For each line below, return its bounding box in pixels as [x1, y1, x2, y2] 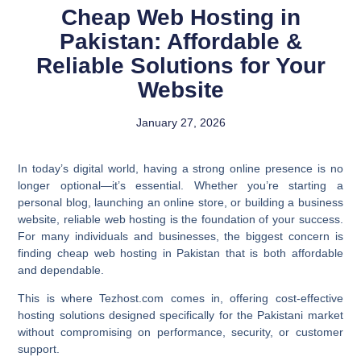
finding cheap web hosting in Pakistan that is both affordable [18, 246, 343, 259]
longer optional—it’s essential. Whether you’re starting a [18, 178, 343, 192]
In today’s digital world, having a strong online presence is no [18, 161, 343, 175]
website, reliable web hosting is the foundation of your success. [18, 212, 343, 226]
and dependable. [18, 263, 105, 276]
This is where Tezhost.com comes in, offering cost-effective [18, 292, 343, 305]
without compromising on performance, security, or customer [18, 326, 343, 339]
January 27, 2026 [135, 115, 226, 129]
